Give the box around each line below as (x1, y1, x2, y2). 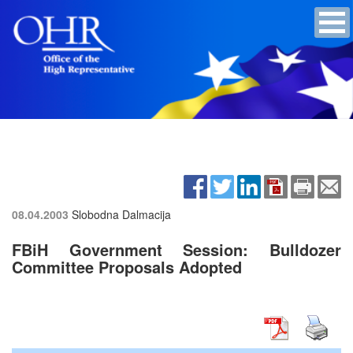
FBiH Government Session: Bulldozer (12, 237, 341, 261)
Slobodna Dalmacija (72, 206, 171, 222)
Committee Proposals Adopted (12, 255, 242, 278)
